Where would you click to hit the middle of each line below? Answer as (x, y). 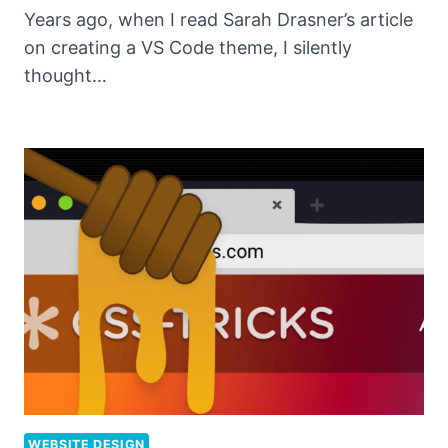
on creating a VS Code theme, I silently (188, 47)
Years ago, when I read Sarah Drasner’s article (218, 19)
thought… (65, 75)
